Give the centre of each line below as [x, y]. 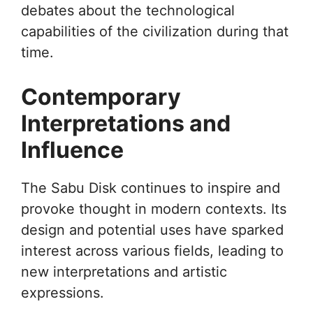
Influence [72, 150]
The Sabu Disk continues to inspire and [151, 188]
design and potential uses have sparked [152, 230]
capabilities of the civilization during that [155, 31]
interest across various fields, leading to [152, 250]
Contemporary [101, 96]
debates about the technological [128, 10]
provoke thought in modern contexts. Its [154, 209]
